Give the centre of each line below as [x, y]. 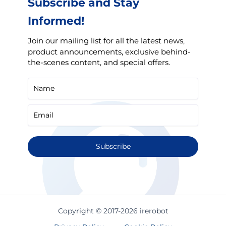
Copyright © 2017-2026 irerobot [113, 211]
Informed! [56, 21]
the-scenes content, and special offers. [99, 62]
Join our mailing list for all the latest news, [106, 41]
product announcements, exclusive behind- [109, 52]
